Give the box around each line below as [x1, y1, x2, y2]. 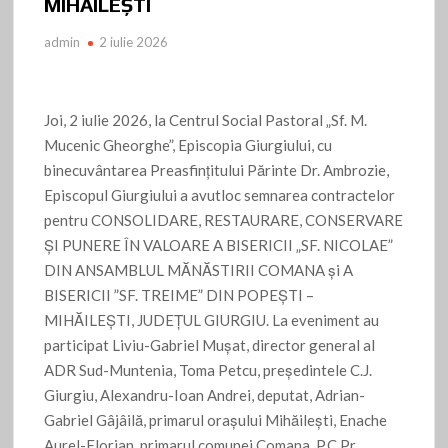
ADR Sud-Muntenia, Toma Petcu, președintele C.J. [44, 361, 373, 380]
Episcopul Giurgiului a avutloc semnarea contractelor [44, 186, 396, 205]
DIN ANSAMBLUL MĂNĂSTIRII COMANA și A [44, 261, 354, 280]
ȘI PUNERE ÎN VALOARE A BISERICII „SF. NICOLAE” [44, 236, 394, 255]
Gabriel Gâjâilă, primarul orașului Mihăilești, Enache [44, 411, 388, 430]
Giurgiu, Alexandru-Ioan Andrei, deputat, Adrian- [44, 386, 366, 405]
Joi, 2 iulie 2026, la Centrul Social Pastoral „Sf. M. [44, 111, 368, 130]
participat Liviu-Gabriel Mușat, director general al [44, 336, 376, 355]
